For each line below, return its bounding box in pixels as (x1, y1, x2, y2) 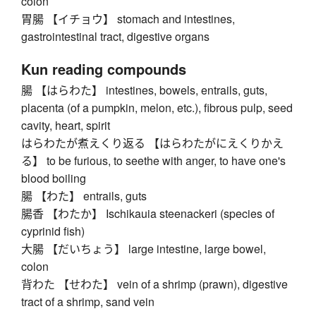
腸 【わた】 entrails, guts (21, 188, 147, 205)
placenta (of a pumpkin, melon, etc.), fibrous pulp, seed (21, 99, 293, 116)
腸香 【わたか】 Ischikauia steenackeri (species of (21, 205, 274, 222)
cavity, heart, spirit (21, 117, 110, 134)
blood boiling (21, 170, 86, 187)
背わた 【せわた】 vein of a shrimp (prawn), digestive (21, 276, 288, 293)
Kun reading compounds (21, 59, 186, 80)
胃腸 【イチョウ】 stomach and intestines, (21, 11, 235, 28)
